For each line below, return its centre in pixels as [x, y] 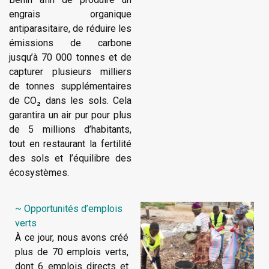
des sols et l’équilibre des [70, 159]
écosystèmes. [39, 173]
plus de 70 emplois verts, [72, 252]
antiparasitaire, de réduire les [70, 29]
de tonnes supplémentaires [70, 86]
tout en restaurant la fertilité [70, 144]
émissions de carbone [70, 43]
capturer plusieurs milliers [70, 72]
